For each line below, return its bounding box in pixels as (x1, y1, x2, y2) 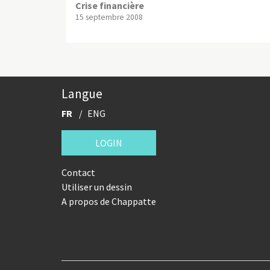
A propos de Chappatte (61, 195, 156, 207)
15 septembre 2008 (75, 11, 143, 22)
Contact (61, 166, 95, 178)
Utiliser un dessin (61, 180, 132, 193)
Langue (61, 85, 102, 102)
